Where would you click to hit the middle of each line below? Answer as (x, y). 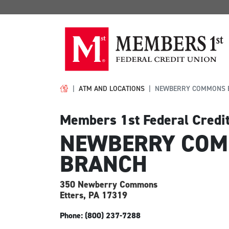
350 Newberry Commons (109, 185)
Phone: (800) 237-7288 (100, 215)
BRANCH (104, 164)
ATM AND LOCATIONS (112, 88)
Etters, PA (79, 195)
